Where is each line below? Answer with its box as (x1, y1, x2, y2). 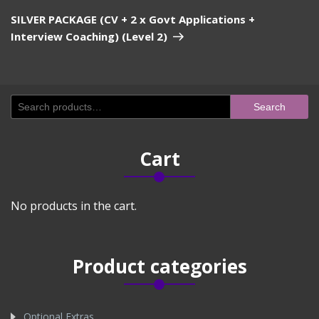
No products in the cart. (11, 197, 137, 214)
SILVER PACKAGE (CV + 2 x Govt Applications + (11, 11, 255, 26)
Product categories (72, 253, 247, 279)
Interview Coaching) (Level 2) (11, 28, 167, 43)
